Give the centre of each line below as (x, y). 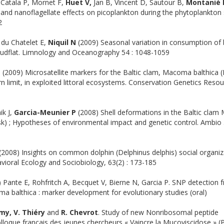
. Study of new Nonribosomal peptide (158, 212)
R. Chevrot (79, 212)
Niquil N (62, 42)
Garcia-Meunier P (45, 112)
